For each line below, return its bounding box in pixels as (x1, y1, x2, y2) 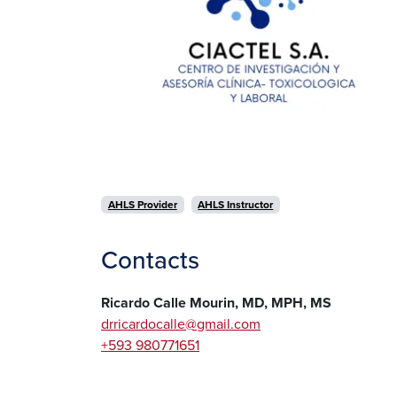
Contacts (101, 245, 199, 276)
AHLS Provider (107, 198, 177, 211)
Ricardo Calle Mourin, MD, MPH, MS (101, 294, 331, 312)
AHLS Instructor (198, 198, 274, 211)
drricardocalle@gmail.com (101, 315, 261, 333)
